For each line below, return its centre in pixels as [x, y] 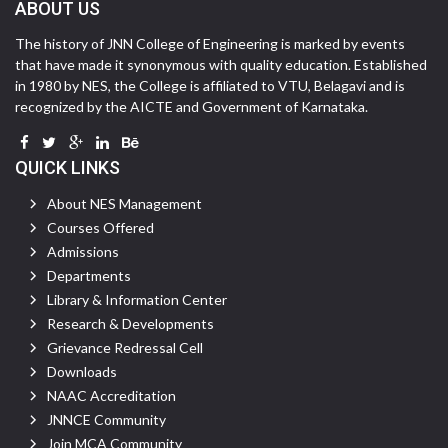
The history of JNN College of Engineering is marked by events [210, 43]
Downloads [82, 371]
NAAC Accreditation [111, 395]
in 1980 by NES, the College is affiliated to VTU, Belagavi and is [210, 85]
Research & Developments [130, 323]
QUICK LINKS [67, 167]
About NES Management [124, 203]
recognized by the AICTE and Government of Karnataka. [191, 106]
